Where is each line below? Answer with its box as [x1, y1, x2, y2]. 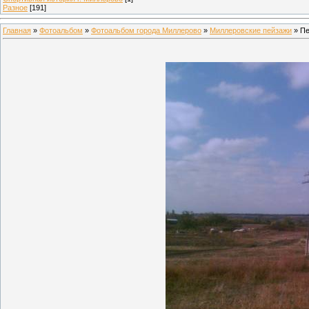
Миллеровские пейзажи [210, 26, 292, 34]
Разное [3, 3, 28, 12]
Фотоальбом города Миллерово [91, 26, 201, 34]
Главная [3, 26, 31, 34]
